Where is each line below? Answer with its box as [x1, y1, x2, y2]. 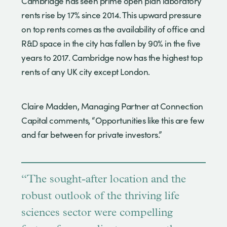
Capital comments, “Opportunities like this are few [21, 114, 204, 126]
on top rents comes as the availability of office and [21, 23, 204, 35]
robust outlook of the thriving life [21, 190, 179, 202]
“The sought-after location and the [21, 173, 186, 185]
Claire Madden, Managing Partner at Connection [21, 100, 203, 112]
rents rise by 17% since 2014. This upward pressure [21, 9, 201, 21]
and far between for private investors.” [21, 128, 162, 140]
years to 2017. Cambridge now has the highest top [21, 51, 202, 63]
